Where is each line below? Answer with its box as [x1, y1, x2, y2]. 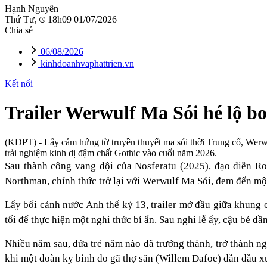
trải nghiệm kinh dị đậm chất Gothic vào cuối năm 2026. [5, 147, 217, 158]
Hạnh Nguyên [5, 4, 58, 14]
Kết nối [5, 79, 33, 89]
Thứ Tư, [5, 14, 39, 24]
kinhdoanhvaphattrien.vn [38, 58, 134, 69]
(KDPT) [5, 136, 36, 147]
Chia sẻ [5, 25, 33, 35]
